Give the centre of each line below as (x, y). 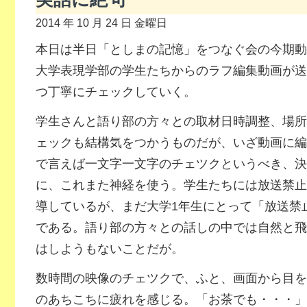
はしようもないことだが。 (109, 249)
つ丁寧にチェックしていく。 (115, 92)
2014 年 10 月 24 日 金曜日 (101, 23)
